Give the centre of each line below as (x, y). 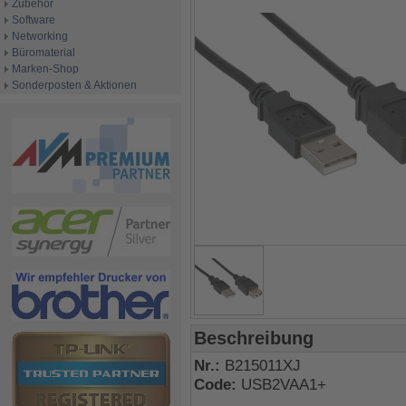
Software (34, 20)
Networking (40, 36)
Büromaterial (43, 53)
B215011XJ (263, 366)
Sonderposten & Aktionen (74, 85)
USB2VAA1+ (284, 385)
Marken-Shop (45, 69)
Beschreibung (254, 338)
